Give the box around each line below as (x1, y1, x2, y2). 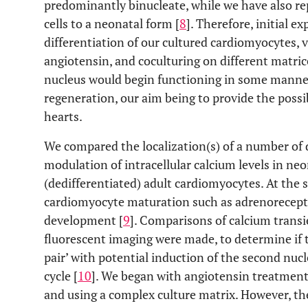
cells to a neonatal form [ (44, 15, 179, 32)
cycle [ (44, 267, 78, 284)
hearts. (44, 108, 82, 124)
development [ (44, 212, 123, 228)
